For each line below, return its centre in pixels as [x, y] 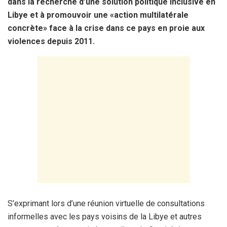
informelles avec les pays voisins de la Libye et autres [105, 216]
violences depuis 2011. [51, 41]
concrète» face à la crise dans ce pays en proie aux [106, 28]
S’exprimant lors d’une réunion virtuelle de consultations [106, 203]
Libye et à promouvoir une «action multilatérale [98, 15]
